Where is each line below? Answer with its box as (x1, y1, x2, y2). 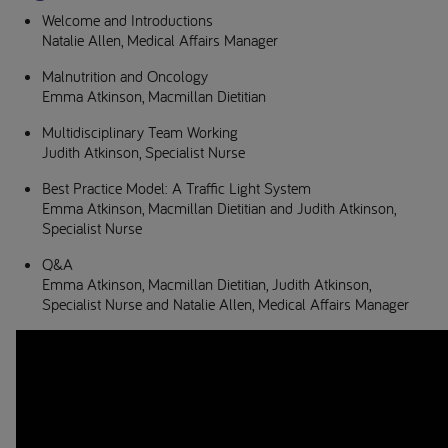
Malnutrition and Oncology (42, 65, 208, 86)
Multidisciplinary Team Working (42, 121, 238, 142)
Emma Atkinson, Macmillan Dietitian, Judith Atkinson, (42, 273, 371, 294)
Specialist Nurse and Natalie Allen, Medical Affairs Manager (42, 293, 409, 314)
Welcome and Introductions (42, 9, 213, 30)
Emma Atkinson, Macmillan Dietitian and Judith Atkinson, (42, 197, 396, 218)
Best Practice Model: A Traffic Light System (42, 177, 311, 198)
